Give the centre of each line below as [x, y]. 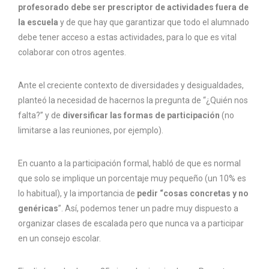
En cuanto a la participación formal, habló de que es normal [129, 164]
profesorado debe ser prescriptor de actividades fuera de [133, 8]
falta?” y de [40, 116]
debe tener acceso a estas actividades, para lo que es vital [127, 38]
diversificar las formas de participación [141, 116]
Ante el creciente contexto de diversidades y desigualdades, [131, 86]
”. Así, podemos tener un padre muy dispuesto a [148, 209]
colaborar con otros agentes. [72, 53]
